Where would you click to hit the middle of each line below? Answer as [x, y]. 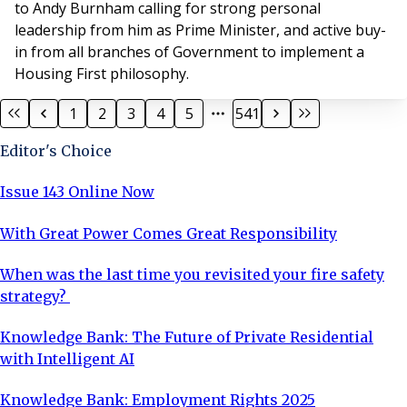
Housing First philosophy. [104, 73]
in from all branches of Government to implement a [189, 51]
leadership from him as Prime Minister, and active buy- [200, 30]
